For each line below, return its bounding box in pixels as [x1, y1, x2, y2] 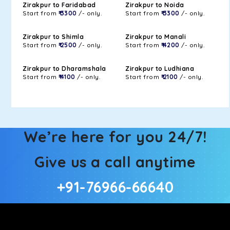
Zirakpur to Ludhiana [125, 65, 194, 72]
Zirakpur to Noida [125, 1, 184, 9]
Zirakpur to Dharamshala [23, 65, 106, 72]
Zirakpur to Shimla [23, 33, 84, 41]
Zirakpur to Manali [125, 33, 186, 41]
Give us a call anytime [34, 152, 196, 171]
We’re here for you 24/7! [23, 127, 207, 146]
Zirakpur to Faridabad [23, 1, 96, 9]
